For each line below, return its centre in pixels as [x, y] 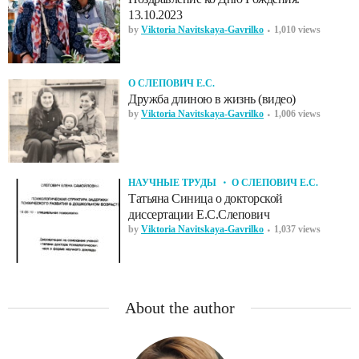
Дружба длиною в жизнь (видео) [212, 99]
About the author [179, 308]
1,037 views [297, 230]
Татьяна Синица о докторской [206, 199]
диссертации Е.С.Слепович [199, 215]
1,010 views [297, 29]
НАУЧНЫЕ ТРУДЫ [172, 183]
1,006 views [297, 113]
